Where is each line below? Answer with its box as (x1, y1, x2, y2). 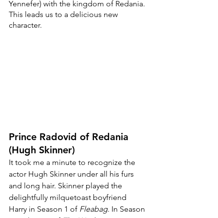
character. (9, 20, 42, 30)
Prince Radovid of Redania (9, 131, 131, 143)
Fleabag (79, 204, 108, 214)
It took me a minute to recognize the (9, 158, 137, 167)
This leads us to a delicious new (9, 9, 120, 19)
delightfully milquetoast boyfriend (9, 193, 128, 202)
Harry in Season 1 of (9, 204, 79, 214)
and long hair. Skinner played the (9, 181, 124, 191)
